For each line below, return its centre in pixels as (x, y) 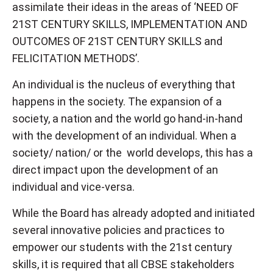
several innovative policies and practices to (118, 230)
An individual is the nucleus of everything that (124, 84)
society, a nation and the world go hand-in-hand (127, 118)
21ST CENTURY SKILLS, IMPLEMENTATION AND (130, 24)
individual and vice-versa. (73, 186)
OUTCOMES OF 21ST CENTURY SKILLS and (117, 41)
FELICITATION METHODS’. (77, 58)
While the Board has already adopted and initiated (133, 213)
